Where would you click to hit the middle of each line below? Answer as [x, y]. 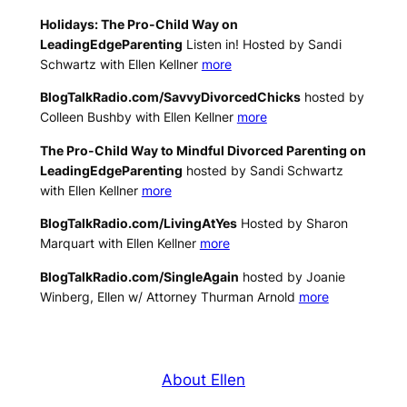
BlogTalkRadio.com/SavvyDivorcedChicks [170, 97]
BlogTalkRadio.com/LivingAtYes [138, 223]
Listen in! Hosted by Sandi [262, 45]
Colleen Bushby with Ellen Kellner [138, 117]
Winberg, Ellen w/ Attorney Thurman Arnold [169, 296]
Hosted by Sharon [292, 223]
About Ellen [203, 379]
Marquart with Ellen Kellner [119, 243]
